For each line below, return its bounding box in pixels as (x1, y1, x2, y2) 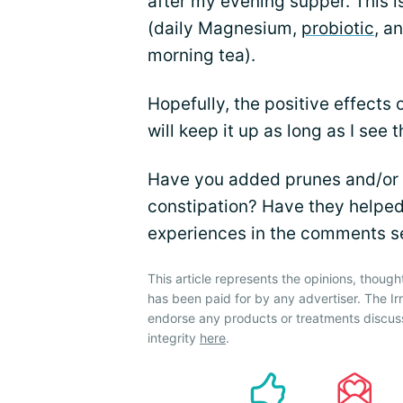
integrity (148, 330, 200, 346)
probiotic (301, 18, 374, 40)
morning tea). (148, 45, 255, 67)
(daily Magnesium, (148, 18, 301, 40)
